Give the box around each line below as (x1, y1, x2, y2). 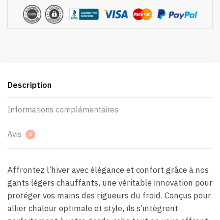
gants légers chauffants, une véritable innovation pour (7, 177, 213, 188)
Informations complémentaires (7, 104, 118, 114)
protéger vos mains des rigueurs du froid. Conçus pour (7, 190, 211, 201)
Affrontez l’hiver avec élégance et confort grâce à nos (7, 164, 209, 175)
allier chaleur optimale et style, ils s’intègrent (7, 202, 178, 214)
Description (7, 80, 52, 90)
